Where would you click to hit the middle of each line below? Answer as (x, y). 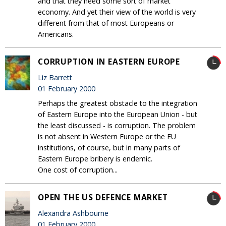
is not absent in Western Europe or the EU (107, 136)
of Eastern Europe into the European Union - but (118, 114)
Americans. (56, 34)
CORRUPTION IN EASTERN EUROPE (109, 61)
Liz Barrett (55, 77)
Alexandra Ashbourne (73, 213)
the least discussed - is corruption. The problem (117, 125)
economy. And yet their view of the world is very (117, 12)
